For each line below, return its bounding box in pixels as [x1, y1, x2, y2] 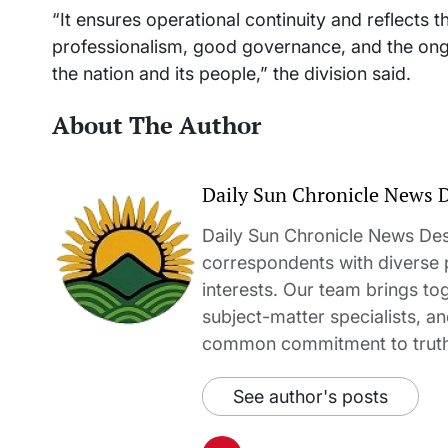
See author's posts [233, 386, 388, 408]
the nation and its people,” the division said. [52, 63, 411, 85]
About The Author [52, 109, 261, 142]
